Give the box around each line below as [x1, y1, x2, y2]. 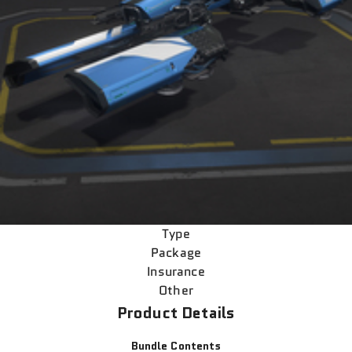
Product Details [116, 302, 236, 324]
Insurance [147, 262, 205, 281]
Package [150, 244, 202, 262]
